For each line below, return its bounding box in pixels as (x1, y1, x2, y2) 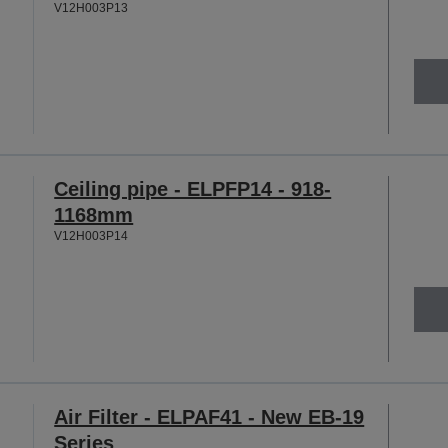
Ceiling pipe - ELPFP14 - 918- (54, 177, 332, 200)
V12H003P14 (54, 228, 129, 243)
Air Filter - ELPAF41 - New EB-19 (54, 405, 365, 428)
